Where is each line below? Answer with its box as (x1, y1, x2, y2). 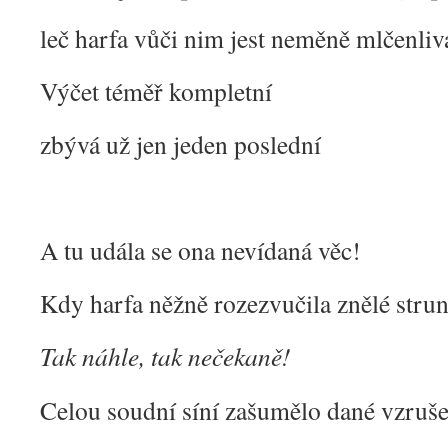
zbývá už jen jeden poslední (40, 127, 321, 161)
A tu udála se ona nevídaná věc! (40, 233, 361, 267)
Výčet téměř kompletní (40, 74, 272, 108)
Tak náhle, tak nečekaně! (40, 339, 291, 373)
